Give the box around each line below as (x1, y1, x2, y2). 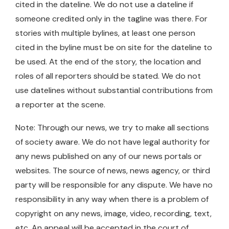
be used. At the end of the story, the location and (15, 56, 201, 67)
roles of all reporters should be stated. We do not (15, 70, 201, 81)
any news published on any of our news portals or (15, 150, 202, 162)
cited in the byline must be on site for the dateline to (15, 41, 212, 53)
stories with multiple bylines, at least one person (15, 27, 195, 38)
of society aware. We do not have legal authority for (15, 136, 210, 147)
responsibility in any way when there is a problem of (15, 193, 209, 204)
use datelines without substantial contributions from (15, 84, 213, 96)
